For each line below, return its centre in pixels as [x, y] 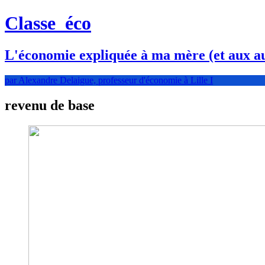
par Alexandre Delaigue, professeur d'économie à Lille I [109, 80]
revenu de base [50, 105]
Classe [33, 23]
